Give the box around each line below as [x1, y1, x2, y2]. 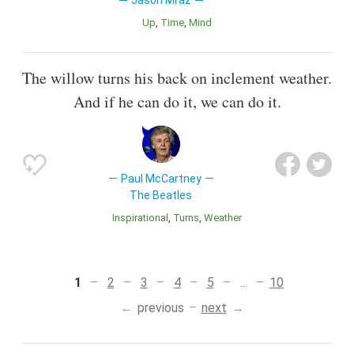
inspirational [115, 211, 168, 224]
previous [137, 299, 184, 315]
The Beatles [130, 188, 193, 201]
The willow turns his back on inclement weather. [22, 66, 332, 88]
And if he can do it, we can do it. [73, 90, 281, 112]
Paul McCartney [120, 171, 201, 185]
